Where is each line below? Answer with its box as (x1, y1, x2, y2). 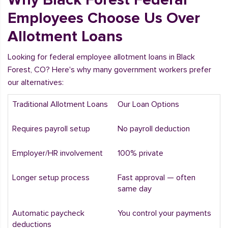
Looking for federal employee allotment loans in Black (8, 52, 195, 62)
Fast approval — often (118, 173, 195, 183)
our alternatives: (8, 77, 64, 88)
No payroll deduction (118, 124, 190, 134)
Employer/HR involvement (12, 148, 103, 158)
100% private (118, 148, 163, 158)
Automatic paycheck (12, 208, 84, 218)
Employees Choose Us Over (8, 9, 200, 27)
